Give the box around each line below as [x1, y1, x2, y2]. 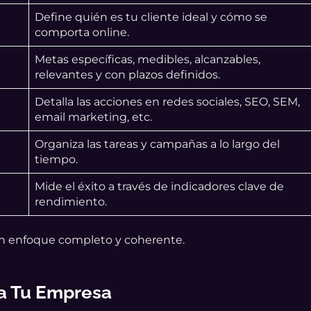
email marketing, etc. [35, 110, 153, 124]
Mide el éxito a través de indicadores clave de [35, 180, 285, 194]
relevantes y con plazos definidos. [35, 68, 221, 82]
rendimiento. [35, 195, 108, 209]
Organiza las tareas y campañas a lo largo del [35, 137, 280, 151]
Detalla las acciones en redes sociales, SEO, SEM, [35, 95, 301, 109]
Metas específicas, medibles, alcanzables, [35, 53, 261, 67]
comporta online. [35, 26, 130, 40]
